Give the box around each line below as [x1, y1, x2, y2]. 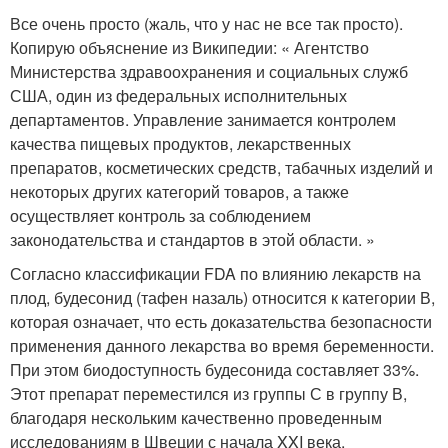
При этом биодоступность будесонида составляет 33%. [10, 358, 419, 382]
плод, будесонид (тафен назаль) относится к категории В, [10, 286, 435, 310]
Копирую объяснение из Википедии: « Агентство [10, 36, 369, 60]
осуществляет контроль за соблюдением [10, 204, 311, 228]
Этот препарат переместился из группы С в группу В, [10, 382, 407, 406]
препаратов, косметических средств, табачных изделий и [10, 156, 433, 180]
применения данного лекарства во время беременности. [10, 334, 434, 358]
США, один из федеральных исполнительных [10, 84, 347, 108]
